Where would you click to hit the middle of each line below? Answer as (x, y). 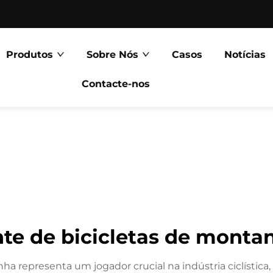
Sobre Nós (113, 55)
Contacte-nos (115, 84)
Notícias (245, 55)
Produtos (30, 55)
